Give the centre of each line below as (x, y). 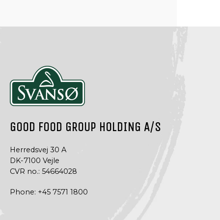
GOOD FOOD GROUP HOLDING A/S (85, 127)
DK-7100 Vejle (35, 161)
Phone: (24, 192)
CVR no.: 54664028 (43, 171)
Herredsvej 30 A (38, 150)
